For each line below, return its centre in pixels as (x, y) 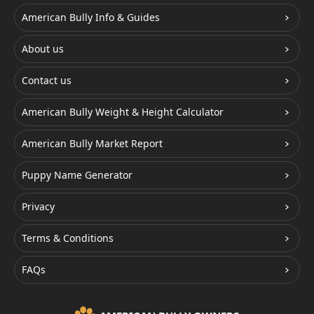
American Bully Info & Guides (91, 18)
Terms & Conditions (68, 238)
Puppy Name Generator (77, 175)
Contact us (47, 81)
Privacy (38, 207)
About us (43, 49)
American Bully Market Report (92, 144)
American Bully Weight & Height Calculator (123, 112)
